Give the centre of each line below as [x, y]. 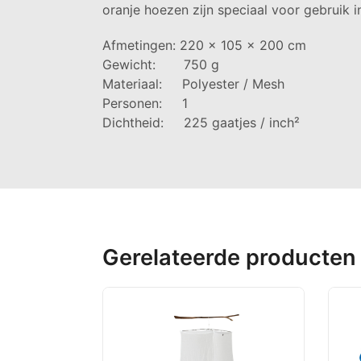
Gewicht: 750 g [161, 64]
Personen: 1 [145, 103]
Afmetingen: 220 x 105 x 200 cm [204, 45]
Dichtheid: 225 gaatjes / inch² [201, 122]
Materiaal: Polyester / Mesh [193, 83]
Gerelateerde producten [229, 257]
